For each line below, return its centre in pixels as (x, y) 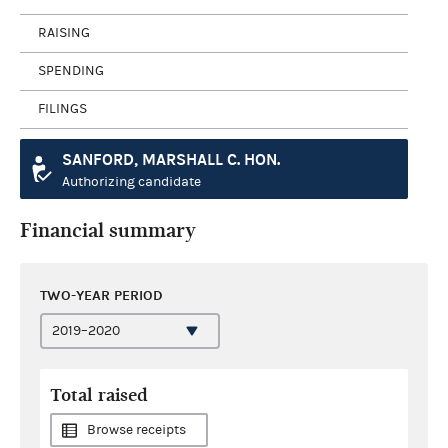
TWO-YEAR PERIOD (101, 295)
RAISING (64, 33)
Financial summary (108, 230)
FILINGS (62, 109)
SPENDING (71, 71)
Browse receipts (136, 429)
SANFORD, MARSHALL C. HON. (171, 159)
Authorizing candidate (131, 181)
